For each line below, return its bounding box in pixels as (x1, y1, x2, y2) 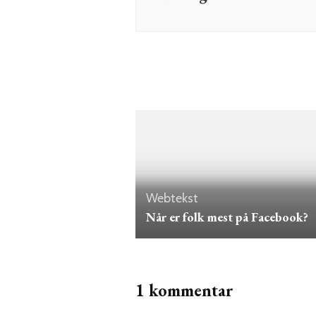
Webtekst (146, 190, 198, 206)
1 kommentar (135, 279, 233, 301)
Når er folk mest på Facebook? (146, 208, 308, 225)
